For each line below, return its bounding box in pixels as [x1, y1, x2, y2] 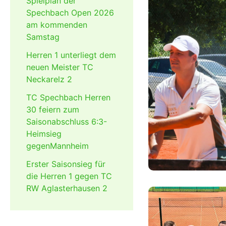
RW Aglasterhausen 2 [26, 183, 107, 194]
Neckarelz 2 [26, 74, 72, 85]
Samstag [26, 32, 60, 42]
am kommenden [26, 20, 87, 30]
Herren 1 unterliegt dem [26, 50, 116, 61]
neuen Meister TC [26, 62, 93, 73]
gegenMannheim [26, 141, 89, 151]
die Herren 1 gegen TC [26, 171, 112, 182]
